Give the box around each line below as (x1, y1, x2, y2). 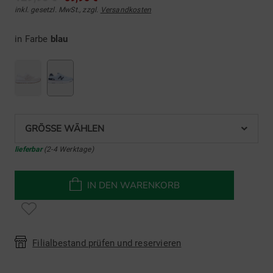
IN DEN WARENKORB (87, 179, 180, 191)
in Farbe (15, 33, 51, 44)
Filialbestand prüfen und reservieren (32, 237, 182, 249)
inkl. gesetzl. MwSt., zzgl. (15, 5, 101, 14)
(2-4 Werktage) (41, 144, 94, 154)
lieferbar (15, 144, 42, 154)
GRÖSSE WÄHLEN (25, 122, 97, 135)
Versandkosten (100, 5, 152, 14)
